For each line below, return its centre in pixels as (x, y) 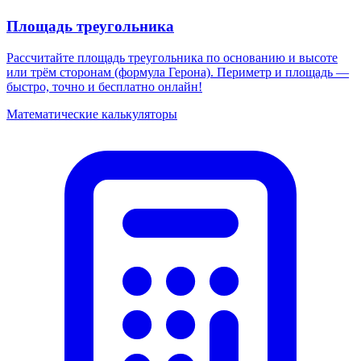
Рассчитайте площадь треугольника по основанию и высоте (172, 58)
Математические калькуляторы (92, 114)
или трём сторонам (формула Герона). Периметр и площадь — (178, 73)
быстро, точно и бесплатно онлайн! (104, 87)
